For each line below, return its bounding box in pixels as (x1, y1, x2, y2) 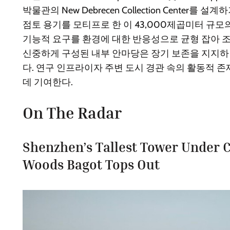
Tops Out (102, 157, 160, 173)
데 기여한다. (23, 76, 73, 88)
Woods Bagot (23, 157, 102, 173)
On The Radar (23, 103, 122, 123)
